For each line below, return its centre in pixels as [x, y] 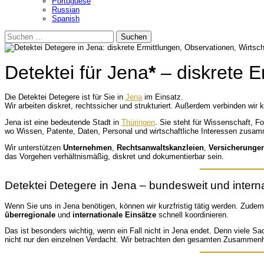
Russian [66, 9]
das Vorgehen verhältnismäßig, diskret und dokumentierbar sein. [114, 157]
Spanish [66, 18]
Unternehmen [88, 148]
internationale [98, 214]
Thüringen [138, 123]
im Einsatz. [163, 97]
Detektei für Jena [77, 72]
